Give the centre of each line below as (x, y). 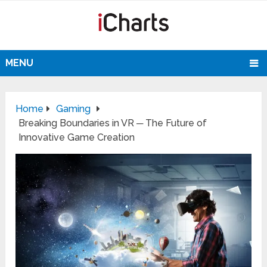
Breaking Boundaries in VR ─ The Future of (113, 123)
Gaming (74, 109)
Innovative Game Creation (77, 138)
